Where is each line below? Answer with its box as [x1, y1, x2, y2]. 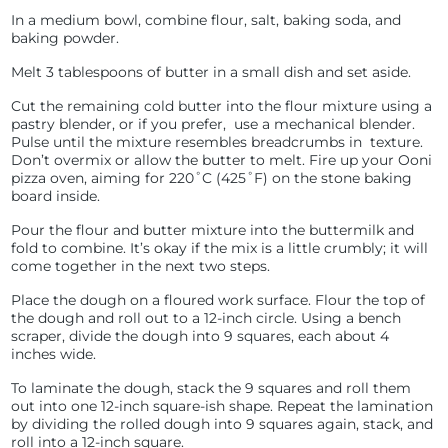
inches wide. [11, 345, 101, 363]
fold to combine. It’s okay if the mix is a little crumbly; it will [11, 239, 429, 257]
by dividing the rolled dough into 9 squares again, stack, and [11, 415, 434, 433]
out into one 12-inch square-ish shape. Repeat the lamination [11, 397, 434, 415]
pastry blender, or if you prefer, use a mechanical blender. [11, 115, 416, 133]
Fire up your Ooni [309, 151, 433, 169]
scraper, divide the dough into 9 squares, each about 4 [11, 327, 390, 345]
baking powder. [11, 29, 124, 47]
